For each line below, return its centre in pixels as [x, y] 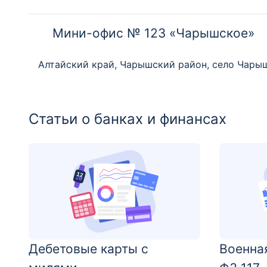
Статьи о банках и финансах [128, 119]
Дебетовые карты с [89, 249]
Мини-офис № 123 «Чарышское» [153, 33]
